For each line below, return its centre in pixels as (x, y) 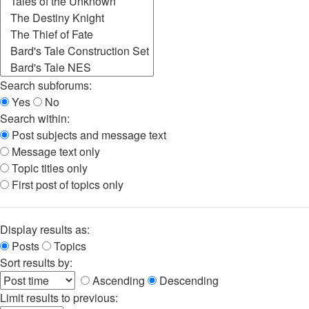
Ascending (117, 281)
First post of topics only (66, 185)
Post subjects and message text (88, 135)
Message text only (54, 152)
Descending (188, 281)
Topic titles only (48, 168)
